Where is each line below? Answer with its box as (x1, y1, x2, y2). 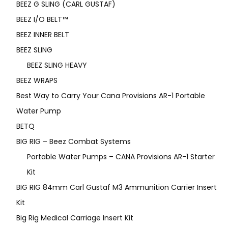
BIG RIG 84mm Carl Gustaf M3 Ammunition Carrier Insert (16, 182, 217, 193)
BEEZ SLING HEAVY (27, 60, 87, 71)
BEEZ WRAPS (16, 75, 58, 86)
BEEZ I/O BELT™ (16, 14, 68, 25)
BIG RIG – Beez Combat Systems (16, 136, 131, 147)
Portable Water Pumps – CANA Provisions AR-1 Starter (27, 152, 215, 162)
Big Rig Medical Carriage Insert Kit (16, 213, 133, 223)
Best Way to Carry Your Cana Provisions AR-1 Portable (16, 91, 205, 101)
